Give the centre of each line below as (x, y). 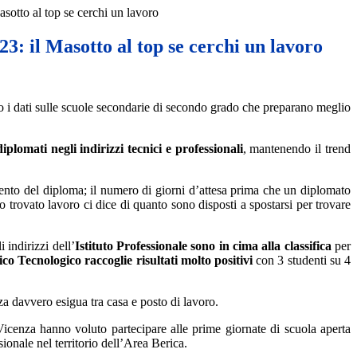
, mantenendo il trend (297, 149)
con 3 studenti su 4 (302, 261)
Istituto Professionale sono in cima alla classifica (203, 246)
